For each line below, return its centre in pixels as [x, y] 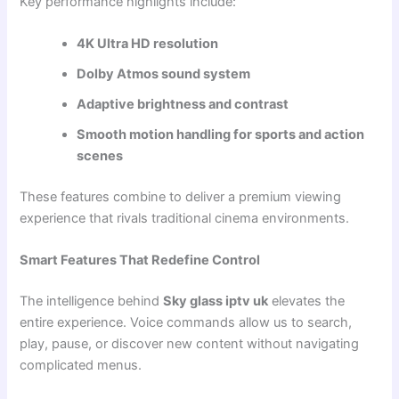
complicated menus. [81, 366]
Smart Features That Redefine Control [140, 261]
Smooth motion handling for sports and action [221, 135]
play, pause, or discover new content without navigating [190, 344]
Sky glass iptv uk [216, 301]
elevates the [307, 301]
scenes [100, 156]
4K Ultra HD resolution [148, 44]
